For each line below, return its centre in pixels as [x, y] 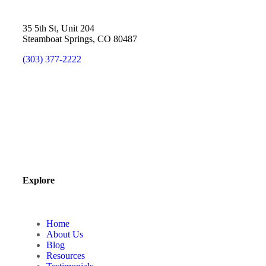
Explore [39, 180]
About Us [65, 234]
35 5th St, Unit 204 [58, 28]
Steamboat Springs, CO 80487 [80, 39]
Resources [66, 255]
